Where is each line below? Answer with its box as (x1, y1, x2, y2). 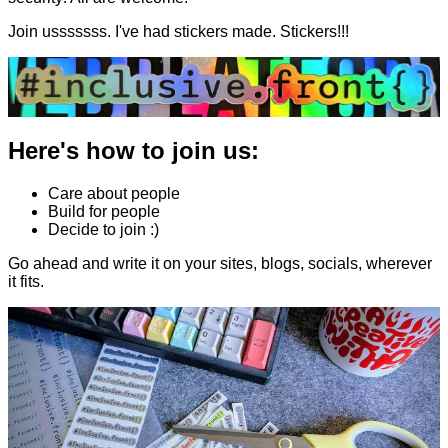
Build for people (48, 203, 160, 221)
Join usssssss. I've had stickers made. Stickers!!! (8, 22, 349, 40)
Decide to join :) (48, 221, 159, 239)
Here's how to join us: (8, 137, 259, 165)
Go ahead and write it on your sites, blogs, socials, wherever (8, 255, 432, 273)
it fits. (8, 273, 44, 291)
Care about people (48, 185, 180, 203)
